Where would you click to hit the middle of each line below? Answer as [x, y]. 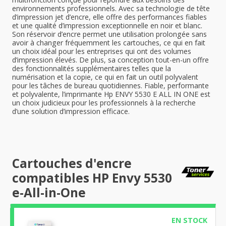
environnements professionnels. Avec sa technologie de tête [111, 8]
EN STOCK [189, 220]
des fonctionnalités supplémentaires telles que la [92, 68]
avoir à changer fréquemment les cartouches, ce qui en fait [109, 43]
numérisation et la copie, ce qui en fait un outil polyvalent [105, 77]
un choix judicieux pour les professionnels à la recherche [104, 103]
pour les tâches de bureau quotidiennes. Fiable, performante [110, 86]
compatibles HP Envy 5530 [92, 178]
